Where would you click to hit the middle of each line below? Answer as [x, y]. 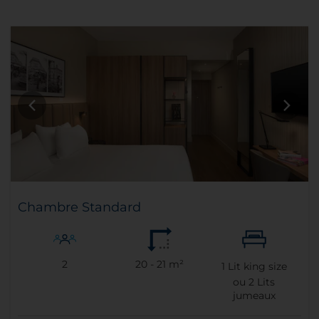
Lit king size [256, 267]
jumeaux [254, 296]
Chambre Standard [79, 208]
